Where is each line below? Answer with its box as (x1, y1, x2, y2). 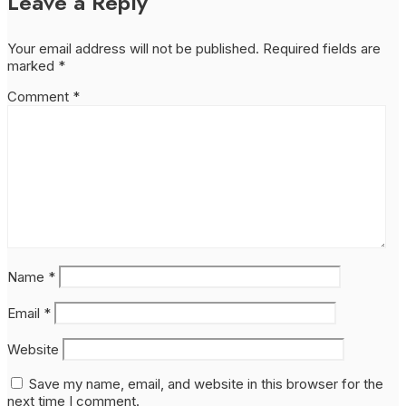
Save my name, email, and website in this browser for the (29, 374, 383, 392)
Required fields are (263, 39, 381, 57)
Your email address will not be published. (7, 39, 259, 57)
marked (7, 56, 58, 74)
